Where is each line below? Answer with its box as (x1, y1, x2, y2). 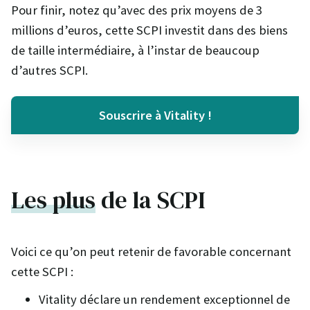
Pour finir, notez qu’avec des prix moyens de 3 (11, 1, 262, 18)
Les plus (11, 183, 95, 217)
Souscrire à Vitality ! (98, 107, 212, 123)
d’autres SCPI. (11, 62, 88, 78)
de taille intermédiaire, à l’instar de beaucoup (11, 42, 259, 58)
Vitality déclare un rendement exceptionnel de (39, 291, 290, 308)
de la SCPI (95, 183, 206, 217)
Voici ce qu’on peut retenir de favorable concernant (11, 244, 291, 260)
